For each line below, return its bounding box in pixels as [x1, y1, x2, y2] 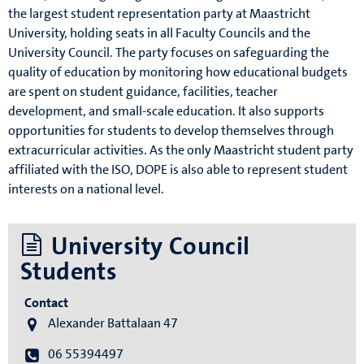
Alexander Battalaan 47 [48, 314, 179, 332]
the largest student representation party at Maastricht [8, 5, 310, 23]
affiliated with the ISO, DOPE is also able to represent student [8, 161, 348, 179]
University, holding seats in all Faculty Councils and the [8, 24, 310, 42]
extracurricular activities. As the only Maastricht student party [8, 141, 353, 159]
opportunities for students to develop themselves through [8, 122, 334, 140]
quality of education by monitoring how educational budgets [8, 63, 348, 81]
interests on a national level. [8, 180, 164, 198]
